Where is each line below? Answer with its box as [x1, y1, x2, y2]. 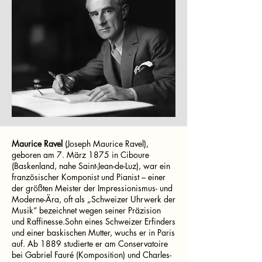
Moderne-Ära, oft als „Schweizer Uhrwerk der [12, 194, 175, 205]
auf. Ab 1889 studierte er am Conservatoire [12, 238, 168, 249]
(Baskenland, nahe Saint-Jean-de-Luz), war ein [12, 160, 170, 171]
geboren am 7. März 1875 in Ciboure [12, 149, 149, 160]
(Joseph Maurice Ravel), [63, 138, 149, 149]
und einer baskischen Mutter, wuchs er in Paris [12, 227, 175, 238]
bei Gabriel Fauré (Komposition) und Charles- [12, 249, 171, 260]
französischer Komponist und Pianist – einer [12, 171, 166, 182]
